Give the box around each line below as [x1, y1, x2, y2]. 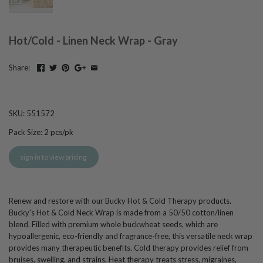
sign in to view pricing [20, 152, 87, 161]
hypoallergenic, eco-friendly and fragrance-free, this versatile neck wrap [9, 231, 252, 241]
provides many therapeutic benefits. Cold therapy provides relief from [9, 243, 248, 253]
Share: [9, 62, 30, 72]
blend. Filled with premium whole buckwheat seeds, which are [9, 220, 218, 230]
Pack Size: [9, 127, 42, 137]
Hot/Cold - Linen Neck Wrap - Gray [9, 33, 178, 47]
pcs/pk [49, 127, 73, 137]
